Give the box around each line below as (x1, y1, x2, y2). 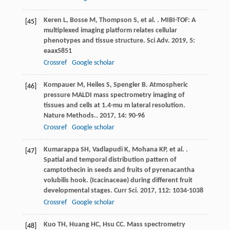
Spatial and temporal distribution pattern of (43, 156, 176, 164)
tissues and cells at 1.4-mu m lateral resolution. (43, 102, 185, 110)
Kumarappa (43, 146, 79, 154)
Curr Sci (113, 187, 137, 195)
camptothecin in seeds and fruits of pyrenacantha (43, 166, 195, 175)
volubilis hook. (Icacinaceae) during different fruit (43, 177, 193, 185)
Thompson (99, 16, 132, 25)
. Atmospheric (145, 81, 188, 89)
